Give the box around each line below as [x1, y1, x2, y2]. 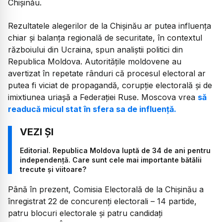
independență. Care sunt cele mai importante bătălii [20, 156, 202, 165]
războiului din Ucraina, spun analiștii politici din [8, 44, 183, 55]
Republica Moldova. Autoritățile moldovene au [8, 56, 181, 66]
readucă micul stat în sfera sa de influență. [8, 104, 176, 114]
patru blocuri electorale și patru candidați [8, 208, 163, 219]
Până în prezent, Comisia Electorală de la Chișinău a [8, 184, 204, 195]
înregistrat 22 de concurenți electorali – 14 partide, [8, 196, 197, 207]
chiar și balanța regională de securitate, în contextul [8, 32, 202, 43]
